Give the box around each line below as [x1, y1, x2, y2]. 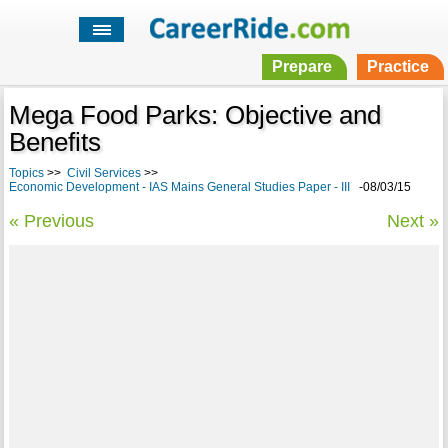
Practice [366, 58, 429, 76]
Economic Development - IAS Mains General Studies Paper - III [8, 180, 350, 195]
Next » [387, 211, 440, 232]
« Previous [8, 211, 94, 232]
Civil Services [66, 166, 141, 181]
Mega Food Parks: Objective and [8, 100, 381, 131]
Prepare [271, 58, 332, 76]
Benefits [8, 127, 101, 158]
